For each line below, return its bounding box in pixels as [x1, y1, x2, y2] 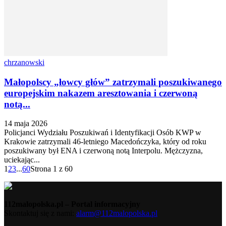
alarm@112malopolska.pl [76, 209, 157, 218]
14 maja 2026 [4, 119, 47, 128]
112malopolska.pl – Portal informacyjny [4, 200, 140, 209]
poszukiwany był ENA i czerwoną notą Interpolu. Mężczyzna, [4, 146, 203, 155]
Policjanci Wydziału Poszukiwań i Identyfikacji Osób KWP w [4, 128, 201, 137]
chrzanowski [4, 58, 44, 67]
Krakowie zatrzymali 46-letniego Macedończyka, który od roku [4, 137, 206, 146]
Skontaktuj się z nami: [4, 209, 76, 218]
